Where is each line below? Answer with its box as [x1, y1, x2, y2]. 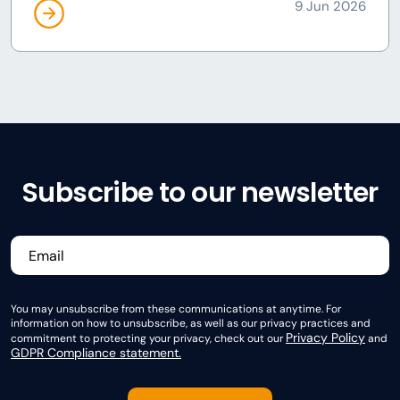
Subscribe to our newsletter [21, 174, 379, 212]
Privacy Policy [286, 329, 365, 346]
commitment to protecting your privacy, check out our [11, 331, 286, 346]
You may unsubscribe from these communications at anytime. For [11, 302, 341, 316]
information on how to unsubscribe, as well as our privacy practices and [11, 316, 371, 330]
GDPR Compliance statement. [11, 345, 181, 361]
